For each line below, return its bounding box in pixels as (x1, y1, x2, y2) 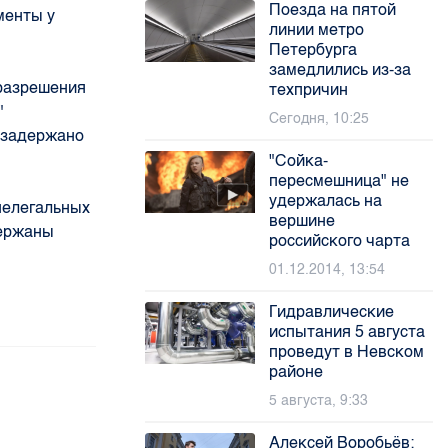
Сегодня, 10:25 (269, 110, 370, 127)
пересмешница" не (269, 171, 410, 190)
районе (269, 362, 324, 381)
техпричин (269, 80, 349, 99)
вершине (269, 211, 336, 230)
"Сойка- (269, 151, 329, 170)
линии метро (269, 20, 365, 39)
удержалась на (269, 191, 383, 210)
